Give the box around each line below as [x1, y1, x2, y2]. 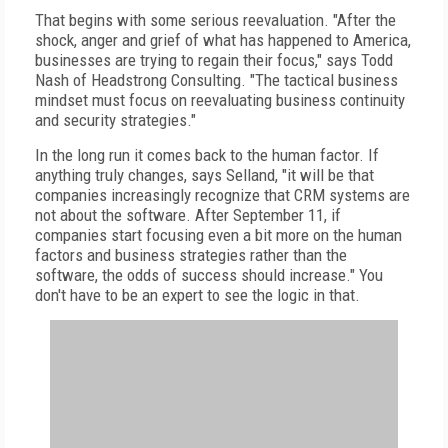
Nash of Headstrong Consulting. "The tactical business [35, 70, 398, 90]
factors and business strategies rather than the [35, 245, 347, 265]
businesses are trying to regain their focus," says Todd [35, 50, 393, 70]
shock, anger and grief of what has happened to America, [35, 30, 411, 50]
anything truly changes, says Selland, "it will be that [35, 165, 374, 185]
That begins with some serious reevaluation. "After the [35, 10, 396, 30]
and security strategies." [35, 110, 196, 130]
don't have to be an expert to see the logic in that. [35, 285, 360, 305]
